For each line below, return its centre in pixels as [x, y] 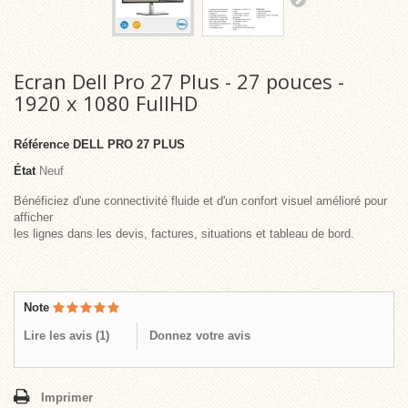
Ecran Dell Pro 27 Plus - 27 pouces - [179, 81]
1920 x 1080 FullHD [106, 103]
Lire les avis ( [61, 336]
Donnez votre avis [200, 336]
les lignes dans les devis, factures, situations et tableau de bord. [184, 234]
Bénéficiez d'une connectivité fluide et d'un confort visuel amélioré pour [200, 201]
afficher [33, 217]
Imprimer [67, 398]
